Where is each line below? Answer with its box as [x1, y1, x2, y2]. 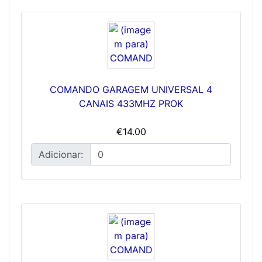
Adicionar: [39, 148, 83, 160]
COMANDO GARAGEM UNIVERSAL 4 [50, 83, 212, 95]
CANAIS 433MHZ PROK [79, 97, 183, 109]
